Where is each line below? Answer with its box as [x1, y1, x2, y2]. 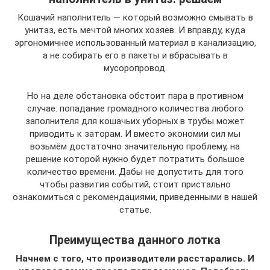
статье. [119, 204, 151, 215]
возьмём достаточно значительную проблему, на [30, 140, 240, 152]
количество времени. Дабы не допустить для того [27, 166, 243, 177]
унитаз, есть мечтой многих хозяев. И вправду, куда [25, 24, 245, 36]
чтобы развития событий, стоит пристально [39, 178, 231, 190]
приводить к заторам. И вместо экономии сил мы [30, 128, 240, 139]
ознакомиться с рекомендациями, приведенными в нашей [13, 191, 257, 202]
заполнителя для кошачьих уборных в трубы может [25, 115, 245, 127]
